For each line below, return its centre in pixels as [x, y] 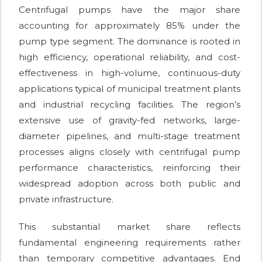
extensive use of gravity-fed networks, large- [130, 120]
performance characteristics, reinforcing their [130, 168]
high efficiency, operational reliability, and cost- [130, 57]
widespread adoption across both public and [130, 184]
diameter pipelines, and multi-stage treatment [130, 136]
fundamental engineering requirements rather [130, 243]
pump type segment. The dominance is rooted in [130, 42]
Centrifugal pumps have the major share [130, 10]
